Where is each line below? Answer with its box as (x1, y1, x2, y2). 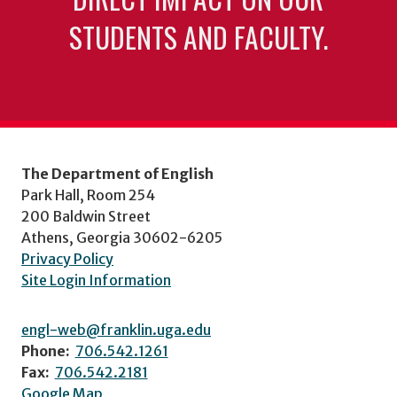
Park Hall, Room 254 (21, 185, 155, 204)
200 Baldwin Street (21, 206, 151, 225)
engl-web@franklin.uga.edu (21, 320, 211, 339)
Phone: (21, 341, 70, 360)
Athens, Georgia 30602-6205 (21, 228, 222, 246)
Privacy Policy (21, 249, 113, 268)
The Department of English (21, 164, 214, 183)
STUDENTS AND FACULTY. (68, 16, 328, 58)
